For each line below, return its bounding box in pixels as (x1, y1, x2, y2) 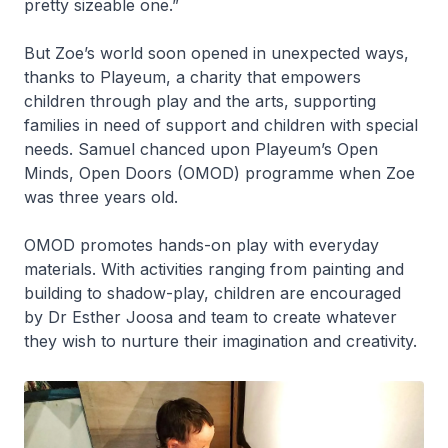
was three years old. (24, 186, 183, 207)
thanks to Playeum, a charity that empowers (24, 66, 361, 87)
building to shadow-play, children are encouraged (24, 282, 401, 303)
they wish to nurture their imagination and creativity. (24, 330, 422, 351)
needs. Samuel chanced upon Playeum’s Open (24, 138, 378, 159)
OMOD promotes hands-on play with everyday (24, 234, 379, 255)
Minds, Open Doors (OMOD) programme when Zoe (24, 162, 415, 183)
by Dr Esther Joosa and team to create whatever (24, 306, 397, 327)
